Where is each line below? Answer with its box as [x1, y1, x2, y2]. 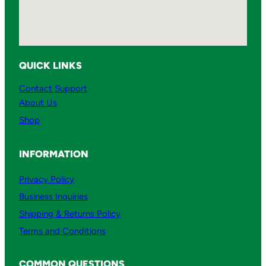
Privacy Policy [19, 173, 74, 185]
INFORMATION [19, 148, 88, 160]
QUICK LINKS [19, 60, 82, 72]
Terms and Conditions [19, 225, 106, 236]
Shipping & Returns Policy [19, 208, 121, 219]
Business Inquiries [19, 191, 88, 202]
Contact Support [19, 83, 87, 94]
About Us [19, 97, 57, 108]
